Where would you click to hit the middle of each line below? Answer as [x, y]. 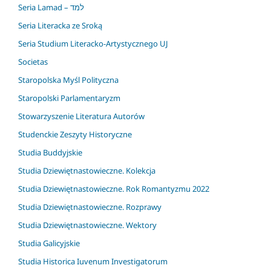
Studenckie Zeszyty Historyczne [75, 134]
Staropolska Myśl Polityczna [68, 80]
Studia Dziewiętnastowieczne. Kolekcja [87, 170]
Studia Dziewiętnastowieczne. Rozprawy [90, 207]
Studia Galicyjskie [49, 243]
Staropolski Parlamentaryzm [69, 98]
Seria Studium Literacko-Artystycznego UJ [93, 44]
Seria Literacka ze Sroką [60, 26]
